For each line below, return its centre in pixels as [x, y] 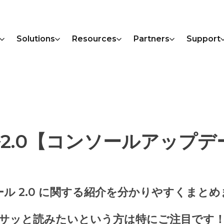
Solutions [36, 39]
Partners [152, 39]
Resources [94, 39]
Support [204, 39]
